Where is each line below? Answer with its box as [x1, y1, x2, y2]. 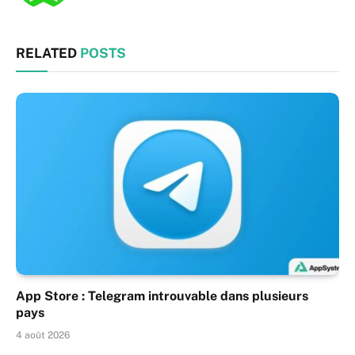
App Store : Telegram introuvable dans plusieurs [16, 288, 308, 303]
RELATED [16, 45, 80, 62]
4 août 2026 [16, 329, 70, 341]
